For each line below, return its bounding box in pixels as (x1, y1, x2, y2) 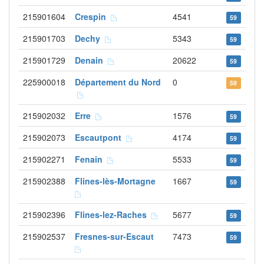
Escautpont (75, 131, 126, 143)
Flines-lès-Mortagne (75, 175, 160, 187)
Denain (75, 54, 108, 66)
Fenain (75, 153, 107, 165)
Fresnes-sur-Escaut (75, 230, 159, 242)
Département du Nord (75, 76, 161, 88)
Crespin (75, 11, 111, 22)
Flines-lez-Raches (75, 209, 151, 220)
